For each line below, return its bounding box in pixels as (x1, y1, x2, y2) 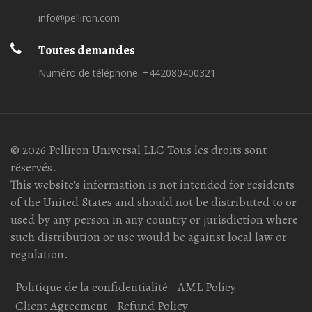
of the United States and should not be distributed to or (10, 194, 297, 211)
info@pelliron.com (38, 11, 120, 25)
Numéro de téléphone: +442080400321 (38, 66, 216, 80)
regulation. (10, 246, 68, 263)
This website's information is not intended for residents (10, 176, 295, 194)
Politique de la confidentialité (15, 279, 168, 296)
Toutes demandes (38, 42, 135, 59)
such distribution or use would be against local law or (10, 228, 287, 246)
